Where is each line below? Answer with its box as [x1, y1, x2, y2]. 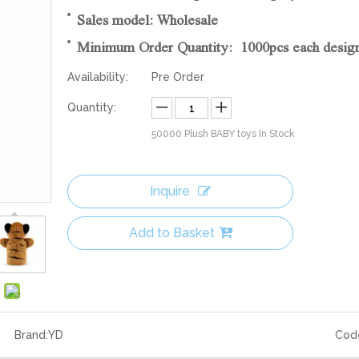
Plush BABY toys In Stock [182, 128, 295, 139]
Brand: [14, 329, 48, 341]
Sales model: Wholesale [77, 12, 218, 28]
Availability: [67, 71, 128, 83]
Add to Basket [128, 225, 215, 240]
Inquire [150, 184, 190, 199]
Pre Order [151, 71, 204, 83]
